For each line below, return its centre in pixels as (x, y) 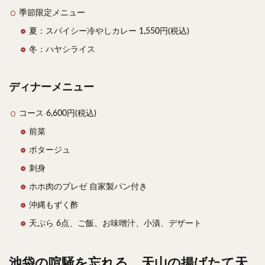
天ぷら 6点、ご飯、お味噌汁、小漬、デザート (115, 223)
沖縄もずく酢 (54, 205)
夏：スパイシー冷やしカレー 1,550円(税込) (109, 31)
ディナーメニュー (51, 87)
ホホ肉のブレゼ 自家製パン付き (88, 187)
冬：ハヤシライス (62, 49)
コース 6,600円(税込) (58, 113)
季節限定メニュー (52, 13)
